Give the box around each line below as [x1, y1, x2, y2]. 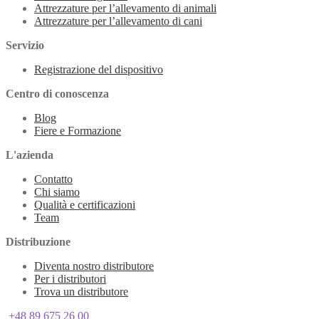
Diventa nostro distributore [34, 260, 154, 273]
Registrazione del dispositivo [34, 63, 163, 76]
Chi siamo [34, 186, 80, 199]
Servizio [6, 39, 44, 52]
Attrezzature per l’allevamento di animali [34, 2, 216, 15]
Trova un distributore [34, 286, 128, 298]
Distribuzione [6, 236, 70, 249]
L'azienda [6, 149, 53, 162]
